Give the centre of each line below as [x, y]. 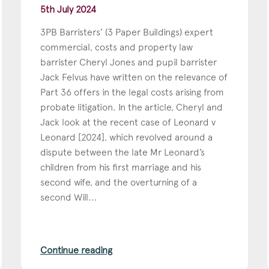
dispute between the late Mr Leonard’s [122, 152]
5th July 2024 [68, 9]
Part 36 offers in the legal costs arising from [132, 92]
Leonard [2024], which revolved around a [126, 137]
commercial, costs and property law [116, 47]
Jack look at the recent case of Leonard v [128, 122]
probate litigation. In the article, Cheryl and [131, 107]
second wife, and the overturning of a [118, 182]
